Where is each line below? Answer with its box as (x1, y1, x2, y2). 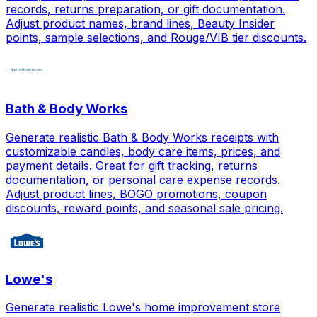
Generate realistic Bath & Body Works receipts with (6, 129, 279, 144)
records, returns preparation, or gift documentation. (6, 2, 285, 17)
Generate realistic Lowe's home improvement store (6, 300, 280, 315)
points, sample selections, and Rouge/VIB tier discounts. (6, 30, 306, 45)
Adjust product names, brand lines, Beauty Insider (6, 16, 275, 31)
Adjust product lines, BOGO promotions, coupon (6, 186, 267, 201)
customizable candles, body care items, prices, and (6, 144, 280, 158)
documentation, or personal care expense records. (6, 172, 280, 187)
